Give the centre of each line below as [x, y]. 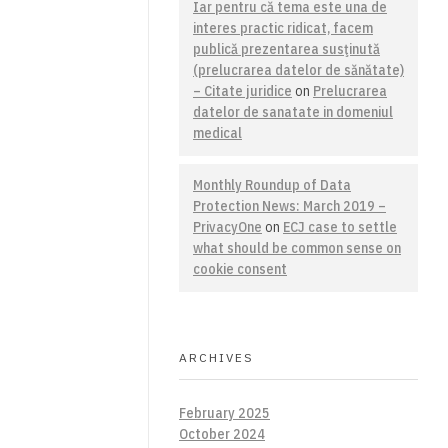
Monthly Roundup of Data [272, 185]
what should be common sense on [297, 248]
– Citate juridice [242, 91]
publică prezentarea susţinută [286, 49]
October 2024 [222, 433]
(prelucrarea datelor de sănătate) [298, 70]
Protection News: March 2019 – [289, 206]
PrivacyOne [227, 227]
